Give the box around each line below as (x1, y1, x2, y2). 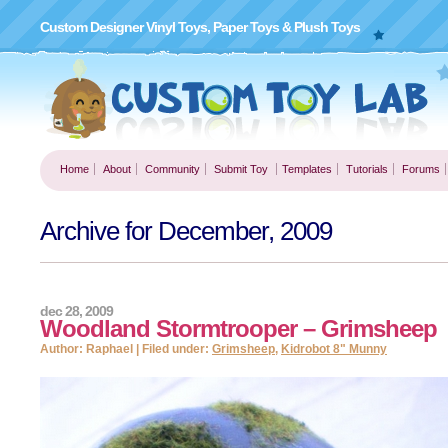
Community (145, 163, 200, 175)
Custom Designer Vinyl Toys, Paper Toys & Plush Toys (40, 19, 360, 35)
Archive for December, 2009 (40, 216, 332, 246)
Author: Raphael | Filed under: (40, 341, 212, 356)
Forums (402, 163, 440, 175)
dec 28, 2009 (40, 302, 113, 319)
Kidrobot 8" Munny (281, 341, 387, 356)
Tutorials (346, 163, 388, 175)
